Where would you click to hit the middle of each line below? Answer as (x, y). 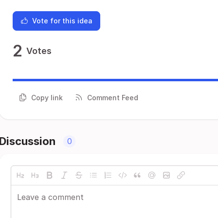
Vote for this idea (62, 21)
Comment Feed (113, 97)
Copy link (47, 97)
